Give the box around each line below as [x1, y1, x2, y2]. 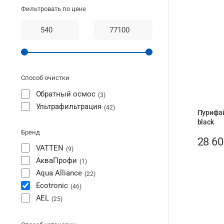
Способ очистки [21, 73, 69, 81]
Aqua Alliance [35, 168, 82, 177]
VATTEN [35, 143, 64, 152]
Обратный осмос [35, 89, 96, 99]
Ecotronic [35, 180, 68, 190]
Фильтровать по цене [21, 5, 86, 13]
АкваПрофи [35, 155, 77, 165]
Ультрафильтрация [35, 102, 102, 111]
